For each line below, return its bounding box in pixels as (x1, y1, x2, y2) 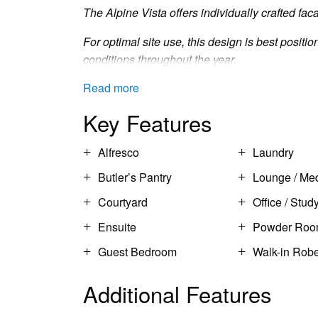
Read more (83, 79, 139, 97)
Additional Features (83, 278, 272, 310)
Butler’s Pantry (98, 169, 172, 186)
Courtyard (98, 194, 148, 211)
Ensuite (98, 219, 136, 236)
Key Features (83, 106, 212, 139)
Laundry (253, 144, 294, 161)
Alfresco (98, 144, 139, 161)
